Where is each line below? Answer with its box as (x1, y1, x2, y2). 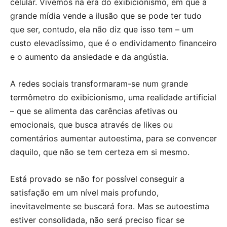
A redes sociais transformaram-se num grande (10, 79, 188, 89)
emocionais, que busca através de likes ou (10, 120, 173, 130)
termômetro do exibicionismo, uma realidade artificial (10, 92, 216, 103)
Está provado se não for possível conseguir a (10, 174, 184, 184)
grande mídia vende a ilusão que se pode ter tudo (10, 11, 202, 21)
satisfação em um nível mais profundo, (10, 187, 159, 198)
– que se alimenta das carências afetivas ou (10, 106, 177, 117)
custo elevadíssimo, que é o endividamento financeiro (10, 38, 217, 49)
